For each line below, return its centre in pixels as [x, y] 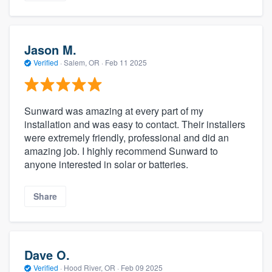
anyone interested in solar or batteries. [106, 165]
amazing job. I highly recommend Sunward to [121, 151]
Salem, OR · [83, 62]
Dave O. [47, 255]
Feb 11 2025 [126, 62]
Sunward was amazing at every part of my [114, 111]
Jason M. [50, 49]
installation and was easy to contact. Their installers [135, 124]
